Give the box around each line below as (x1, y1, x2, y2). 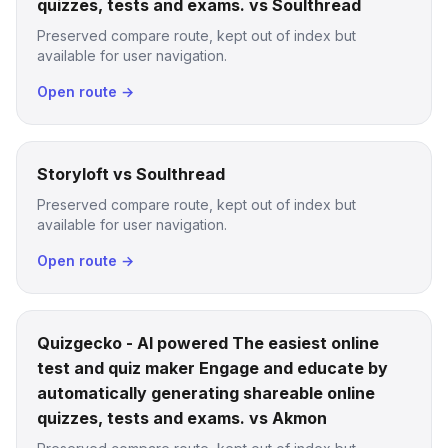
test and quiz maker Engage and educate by (37, 358, 388, 378)
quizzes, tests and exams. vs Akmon (37, 408, 327, 428)
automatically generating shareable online (37, 383, 375, 403)
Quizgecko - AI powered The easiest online (37, 333, 379, 353)
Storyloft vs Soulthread (37, 164, 225, 184)
